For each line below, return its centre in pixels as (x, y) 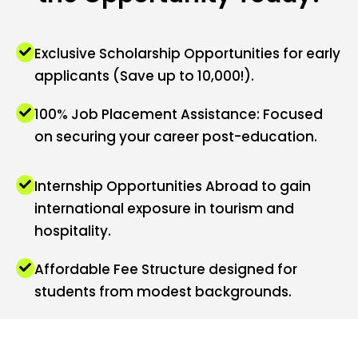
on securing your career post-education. (176, 136)
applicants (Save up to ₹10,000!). (144, 76)
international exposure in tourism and (164, 209)
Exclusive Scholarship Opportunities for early (187, 53)
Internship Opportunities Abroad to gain (173, 187)
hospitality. (73, 231)
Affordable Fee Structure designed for (166, 270)
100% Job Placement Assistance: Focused (179, 114)
